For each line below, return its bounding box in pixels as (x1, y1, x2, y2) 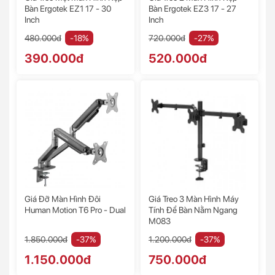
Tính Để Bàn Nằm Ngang (149, 205, 238, 215)
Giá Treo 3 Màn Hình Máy (149, 194, 239, 204)
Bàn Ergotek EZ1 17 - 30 (25, 4, 111, 14)
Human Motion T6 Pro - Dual (25, 205, 126, 215)
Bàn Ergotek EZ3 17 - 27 (149, 4, 236, 14)
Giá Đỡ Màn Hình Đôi (25, 194, 101, 204)
